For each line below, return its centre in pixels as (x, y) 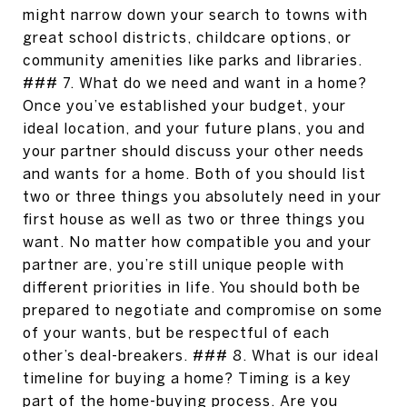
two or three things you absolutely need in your (202, 196)
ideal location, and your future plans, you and (194, 128)
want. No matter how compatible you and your (197, 242)
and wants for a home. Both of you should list (194, 174)
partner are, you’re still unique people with (184, 264)
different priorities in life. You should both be (192, 287)
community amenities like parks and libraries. (193, 60)
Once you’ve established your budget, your (184, 105)
